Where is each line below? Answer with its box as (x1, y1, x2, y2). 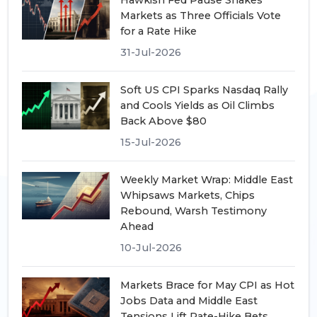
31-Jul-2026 (120, 45, 181, 59)
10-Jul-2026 (120, 241, 182, 254)
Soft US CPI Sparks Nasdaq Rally (120, 83, 288, 96)
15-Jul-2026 (120, 135, 181, 149)
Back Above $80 (120, 114, 207, 127)
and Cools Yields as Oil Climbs (120, 98, 275, 112)
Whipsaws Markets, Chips (120, 188, 255, 202)
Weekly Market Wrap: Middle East (120, 173, 293, 186)
